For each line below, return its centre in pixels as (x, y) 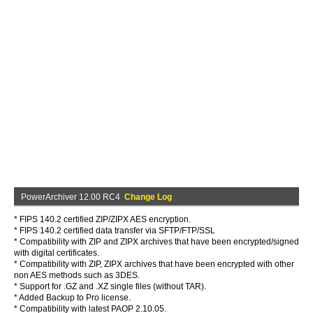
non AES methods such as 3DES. (77, 275)
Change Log (148, 197)
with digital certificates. (57, 253)
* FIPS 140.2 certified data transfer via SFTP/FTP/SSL (115, 231)
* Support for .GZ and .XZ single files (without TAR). (110, 286)
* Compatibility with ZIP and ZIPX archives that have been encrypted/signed (156, 242)
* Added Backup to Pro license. (72, 298)
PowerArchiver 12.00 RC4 (73, 197)
